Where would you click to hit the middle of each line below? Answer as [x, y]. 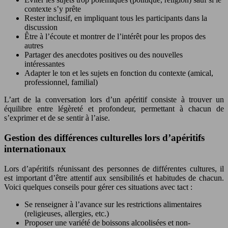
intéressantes [45, 64]
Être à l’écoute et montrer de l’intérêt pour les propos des [115, 37]
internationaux [35, 149]
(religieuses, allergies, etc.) [67, 213]
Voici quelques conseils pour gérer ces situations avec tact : [98, 187]
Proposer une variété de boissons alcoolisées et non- [107, 222]
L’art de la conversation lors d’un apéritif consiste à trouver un [114, 100]
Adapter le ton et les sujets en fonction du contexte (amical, [119, 73]
